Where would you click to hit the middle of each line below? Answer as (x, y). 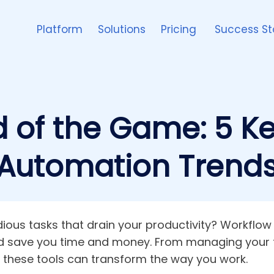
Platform (60, 29)
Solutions (122, 29)
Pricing (180, 29)
